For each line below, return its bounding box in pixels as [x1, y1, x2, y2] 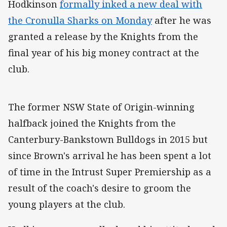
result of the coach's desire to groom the [8, 182, 191, 195]
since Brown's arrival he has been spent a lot [8, 149, 211, 162]
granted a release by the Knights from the [8, 30, 198, 43]
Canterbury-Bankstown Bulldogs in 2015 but [8, 133, 208, 146]
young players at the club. [8, 198, 125, 211]
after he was [152, 14, 211, 27]
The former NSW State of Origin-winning [8, 101, 195, 113]
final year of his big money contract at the [8, 47, 199, 59]
